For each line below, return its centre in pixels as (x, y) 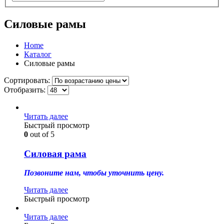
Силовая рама (55, 153)
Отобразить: (26, 90)
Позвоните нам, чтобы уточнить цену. (94, 173)
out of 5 (41, 134)
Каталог (38, 54)
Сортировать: (28, 80)
